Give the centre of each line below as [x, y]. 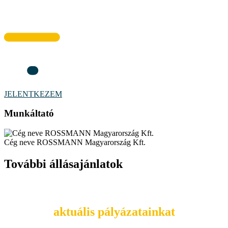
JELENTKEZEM [33, 94]
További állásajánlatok [63, 164]
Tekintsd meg [114, 188]
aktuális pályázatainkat [114, 211]
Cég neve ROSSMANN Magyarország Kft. [75, 142]
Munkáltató [29, 113]
